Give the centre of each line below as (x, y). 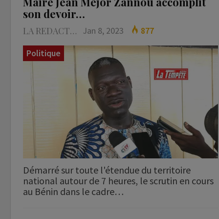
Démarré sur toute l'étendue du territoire (107, 170)
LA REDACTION (73, 31)
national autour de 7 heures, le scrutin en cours (118, 181)
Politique (44, 53)
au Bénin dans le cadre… (73, 192)
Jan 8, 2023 (103, 31)
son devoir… (54, 14)
